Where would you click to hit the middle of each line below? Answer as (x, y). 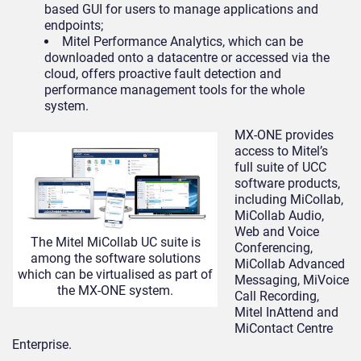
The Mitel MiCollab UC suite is (115, 243)
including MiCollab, (289, 200)
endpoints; (74, 26)
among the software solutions (115, 259)
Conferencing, (274, 248)
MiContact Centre (284, 329)
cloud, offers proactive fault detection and (163, 74)
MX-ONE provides (284, 135)
